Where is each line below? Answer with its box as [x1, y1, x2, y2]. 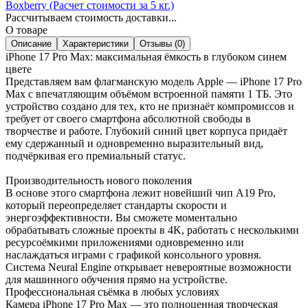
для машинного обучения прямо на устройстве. [5, 273, 228, 285]
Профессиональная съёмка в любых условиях [5, 285, 219, 298]
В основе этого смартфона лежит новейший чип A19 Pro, [5, 186, 276, 199]
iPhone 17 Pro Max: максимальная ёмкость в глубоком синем [5, 50, 287, 63]
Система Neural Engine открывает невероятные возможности [5, 261, 291, 273]
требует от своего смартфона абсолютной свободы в [5, 112, 251, 124]
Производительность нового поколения [5, 174, 192, 186]
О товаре [5, 23, 47, 36]
